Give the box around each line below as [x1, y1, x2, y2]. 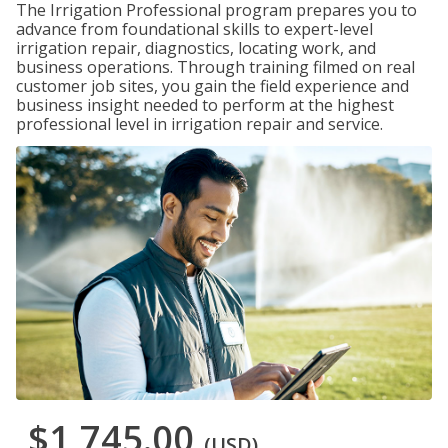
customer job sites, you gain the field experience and [16, 75, 409, 97]
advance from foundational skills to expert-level [16, 18, 373, 40]
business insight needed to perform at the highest [16, 94, 394, 116]
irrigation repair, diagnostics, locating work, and [16, 37, 376, 59]
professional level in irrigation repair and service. [16, 113, 383, 135]
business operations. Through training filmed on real [16, 56, 415, 78]
